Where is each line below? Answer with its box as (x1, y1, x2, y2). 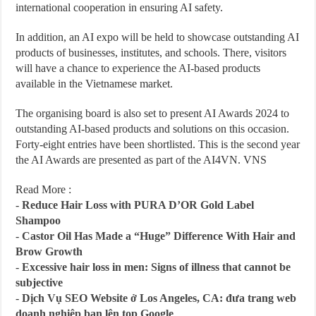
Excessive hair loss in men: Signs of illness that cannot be (22, 261, 291, 273)
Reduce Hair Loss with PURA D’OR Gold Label (22, 199, 255, 211)
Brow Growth (16, 245, 83, 257)
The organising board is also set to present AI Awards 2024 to (16, 107, 290, 119)
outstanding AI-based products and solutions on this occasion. (16, 123, 290, 135)
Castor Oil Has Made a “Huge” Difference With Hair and (22, 230, 296, 242)
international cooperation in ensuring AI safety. (16, 1, 224, 13)
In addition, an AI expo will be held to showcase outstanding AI (16, 31, 300, 43)
